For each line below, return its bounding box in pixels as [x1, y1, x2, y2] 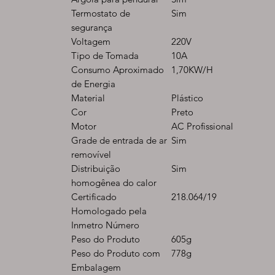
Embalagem [71, 261, 121, 273]
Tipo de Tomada [71, 50, 139, 61]
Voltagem [71, 36, 110, 47]
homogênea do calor [71, 177, 157, 188]
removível [71, 149, 111, 160]
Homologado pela [71, 205, 147, 217]
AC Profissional [171, 120, 233, 132]
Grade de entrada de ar [71, 134, 167, 146]
